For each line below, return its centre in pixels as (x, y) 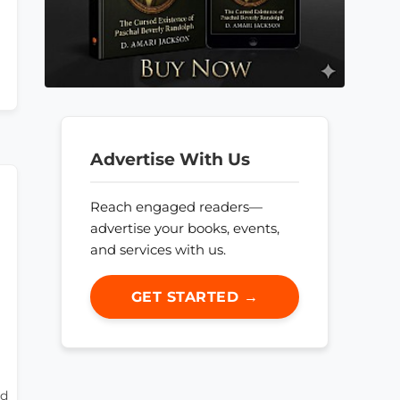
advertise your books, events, (185, 228)
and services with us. (158, 249)
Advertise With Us (170, 158)
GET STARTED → (195, 296)
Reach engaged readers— (176, 206)
